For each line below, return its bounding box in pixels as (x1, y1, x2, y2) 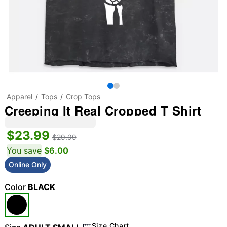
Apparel (6, 92, 32, 101)
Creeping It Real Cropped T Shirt (4, 102, 202, 119)
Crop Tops (65, 92, 100, 101)
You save (6, 145, 42, 156)
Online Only (8, 160, 47, 169)
